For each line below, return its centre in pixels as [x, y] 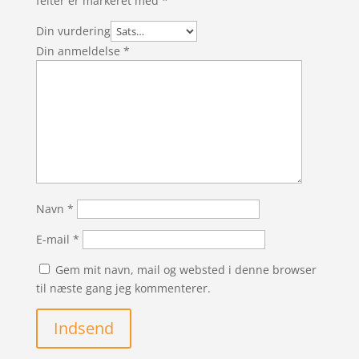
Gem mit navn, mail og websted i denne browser [186, 270]
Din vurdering [73, 31]
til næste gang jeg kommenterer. [123, 288]
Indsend [83, 329]
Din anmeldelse [79, 51]
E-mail [54, 240]
